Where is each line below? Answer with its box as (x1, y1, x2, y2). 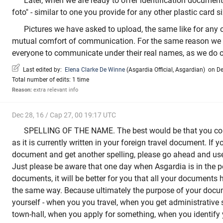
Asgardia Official (128, 66, 173, 74)
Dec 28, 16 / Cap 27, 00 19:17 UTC (12, 111, 116, 119)
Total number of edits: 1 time (12, 76, 89, 84)
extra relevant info (32, 87, 78, 94)
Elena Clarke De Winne (65, 66, 125, 74)
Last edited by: (20, 66, 65, 74)
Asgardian (175, 66, 203, 74)
